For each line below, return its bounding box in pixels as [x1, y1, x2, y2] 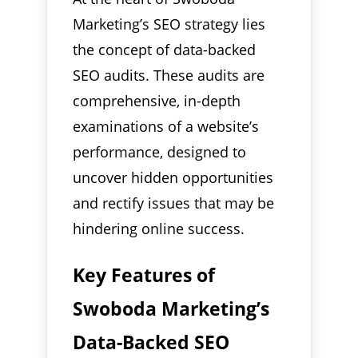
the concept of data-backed [73, 39, 257, 59]
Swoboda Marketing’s [73, 295, 270, 321]
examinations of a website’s [73, 116, 260, 136]
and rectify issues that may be [73, 193, 275, 213]
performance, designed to [73, 141, 247, 161]
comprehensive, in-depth [73, 90, 241, 110]
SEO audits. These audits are [73, 65, 265, 85]
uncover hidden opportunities [73, 167, 274, 187]
